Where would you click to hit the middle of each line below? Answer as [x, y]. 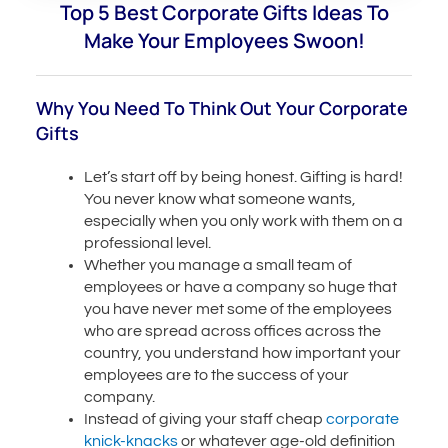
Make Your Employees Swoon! [224, 40]
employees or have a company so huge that [241, 286]
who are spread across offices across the [233, 330]
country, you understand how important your [243, 352]
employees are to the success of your [217, 374]
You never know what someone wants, [220, 198]
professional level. [149, 242]
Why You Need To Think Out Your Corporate [222, 107]
